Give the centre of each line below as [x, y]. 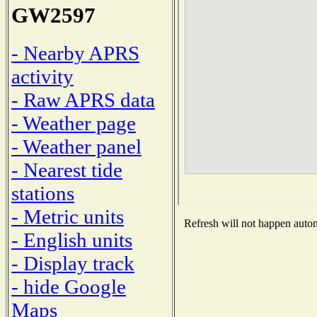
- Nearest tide [67, 169]
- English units [72, 240]
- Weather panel [76, 146]
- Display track [73, 263]
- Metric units [68, 216]
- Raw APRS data [83, 99]
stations [43, 193]
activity [42, 76]
